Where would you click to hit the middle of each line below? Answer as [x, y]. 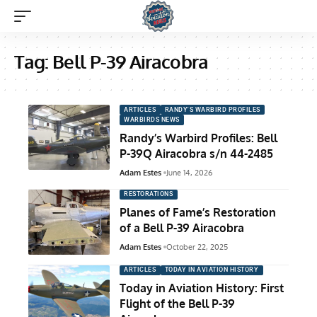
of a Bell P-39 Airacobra [182, 228]
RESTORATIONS [149, 194]
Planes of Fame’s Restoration [198, 213]
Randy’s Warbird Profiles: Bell [198, 138]
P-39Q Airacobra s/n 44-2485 [196, 153]
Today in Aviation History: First [202, 288]
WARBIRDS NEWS [152, 120]
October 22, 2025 [197, 247]
